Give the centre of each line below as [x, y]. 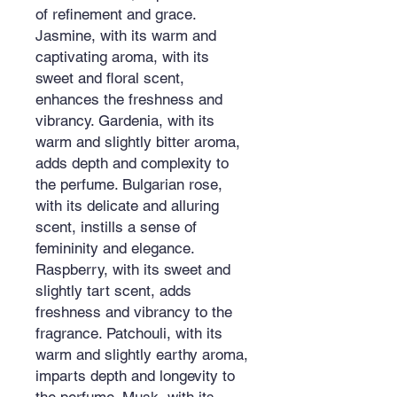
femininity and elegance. [115, 248]
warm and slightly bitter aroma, [138, 141]
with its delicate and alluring [127, 205]
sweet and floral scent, [110, 78]
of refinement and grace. [116, 14]
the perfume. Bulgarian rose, [129, 184]
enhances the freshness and [129, 99]
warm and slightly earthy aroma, [142, 354]
